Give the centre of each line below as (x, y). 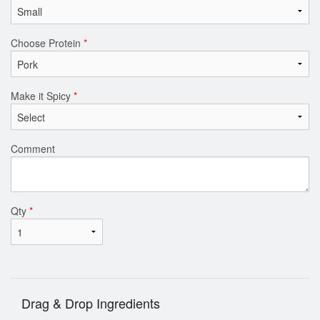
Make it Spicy (42, 95)
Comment (33, 148)
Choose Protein (47, 42)
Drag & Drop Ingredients (91, 303)
